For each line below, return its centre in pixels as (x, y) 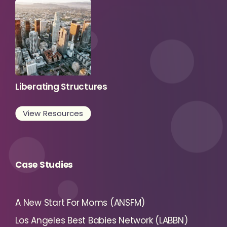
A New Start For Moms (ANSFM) (80, 203)
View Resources (53, 113)
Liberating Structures (61, 87)
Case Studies (44, 165)
